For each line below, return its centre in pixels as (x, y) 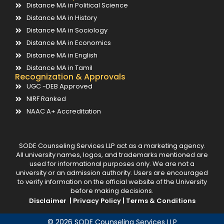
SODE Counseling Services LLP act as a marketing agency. (112, 146)
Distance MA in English (62, 55)
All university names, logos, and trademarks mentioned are (112, 155)
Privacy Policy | (99, 201)
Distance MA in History (61, 18)
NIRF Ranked (46, 99)
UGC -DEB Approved (59, 86)
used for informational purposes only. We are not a (112, 164)
